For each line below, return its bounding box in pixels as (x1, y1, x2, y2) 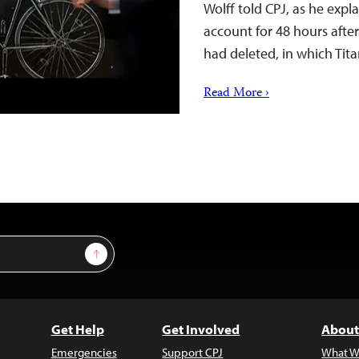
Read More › (204, 83, 269, 104)
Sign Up (95, 243, 135, 257)
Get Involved (162, 321, 240, 337)
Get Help (50, 321, 104, 337)
